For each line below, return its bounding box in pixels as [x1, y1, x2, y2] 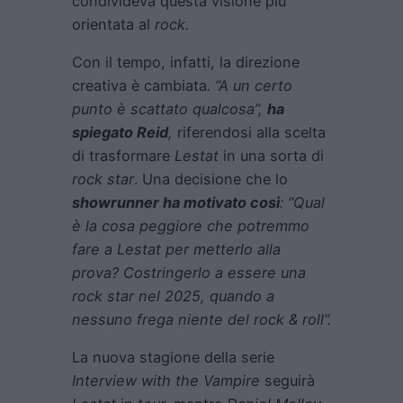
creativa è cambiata [72, 76, 207, 95]
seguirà [260, 372, 315, 390]
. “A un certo [207, 76, 292, 95]
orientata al [72, 14, 150, 33]
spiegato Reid [72, 123, 168, 142]
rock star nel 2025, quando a [72, 287, 274, 306]
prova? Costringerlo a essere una [72, 264, 306, 282]
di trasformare [72, 147, 175, 166]
